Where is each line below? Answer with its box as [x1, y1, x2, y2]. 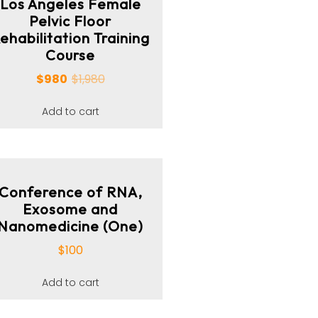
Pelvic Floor [29, 12, 112, 31]
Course [45, 46, 96, 65]
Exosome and [23, 200, 119, 219]
